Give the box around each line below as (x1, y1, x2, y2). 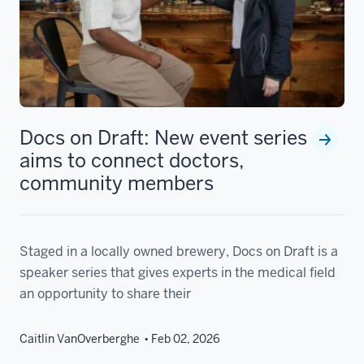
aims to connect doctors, (19, 148, 245, 174)
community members (19, 171, 214, 197)
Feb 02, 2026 (151, 331, 220, 347)
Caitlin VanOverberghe (19, 331, 140, 347)
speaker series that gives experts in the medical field (19, 264, 336, 282)
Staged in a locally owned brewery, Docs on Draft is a (19, 243, 338, 261)
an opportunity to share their (19, 285, 191, 303)
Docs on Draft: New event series (19, 125, 307, 151)
